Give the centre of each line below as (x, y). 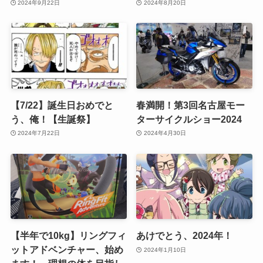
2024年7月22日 (39, 133)
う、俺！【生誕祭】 (53, 119)
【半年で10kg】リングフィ (68, 236)
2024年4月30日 (165, 133)
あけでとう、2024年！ (185, 236)
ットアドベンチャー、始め (67, 250)
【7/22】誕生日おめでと (62, 105)
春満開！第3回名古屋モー (191, 105)
